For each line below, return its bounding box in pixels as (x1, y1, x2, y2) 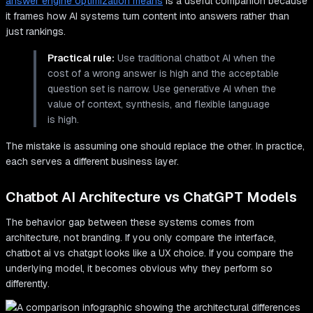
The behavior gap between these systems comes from (6, 216, 254, 229)
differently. (6, 277, 50, 291)
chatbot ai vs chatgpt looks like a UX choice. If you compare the (6, 247, 293, 260)
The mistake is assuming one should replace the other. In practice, (6, 140, 305, 153)
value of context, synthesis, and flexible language (48, 98, 270, 111)
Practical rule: (48, 52, 115, 65)
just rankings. (6, 25, 66, 38)
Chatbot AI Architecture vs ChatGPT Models (6, 188, 297, 207)
